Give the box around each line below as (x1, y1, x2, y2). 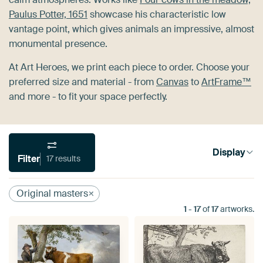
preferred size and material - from (9, 75, 156, 88)
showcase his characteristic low (87, 8, 226, 21)
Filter (18, 152, 40, 165)
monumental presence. (9, 37, 107, 50)
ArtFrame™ (201, 75, 251, 88)
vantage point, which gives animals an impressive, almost (9, 22, 254, 35)
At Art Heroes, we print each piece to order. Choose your (9, 60, 249, 73)
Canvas (156, 75, 188, 88)
